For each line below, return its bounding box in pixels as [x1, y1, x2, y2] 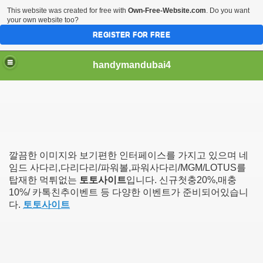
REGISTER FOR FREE [92, 31, 171, 39]
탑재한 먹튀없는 [9, 175, 79, 185]
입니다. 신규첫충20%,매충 [126, 175, 237, 185]
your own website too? [7, 16, 79, 24]
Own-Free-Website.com [128, 6, 206, 15]
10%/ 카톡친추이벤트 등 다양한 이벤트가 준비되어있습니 [9, 187, 248, 197]
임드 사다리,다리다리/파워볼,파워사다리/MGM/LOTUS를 [9, 163, 246, 173]
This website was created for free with [7, 6, 128, 15]
